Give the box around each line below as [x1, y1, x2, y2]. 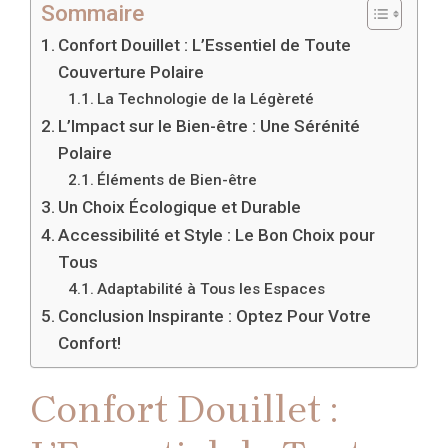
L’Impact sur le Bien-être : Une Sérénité [58, 116, 361, 137]
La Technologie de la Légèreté [97, 90, 315, 109]
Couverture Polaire [58, 62, 205, 83]
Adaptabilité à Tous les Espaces [97, 280, 326, 299]
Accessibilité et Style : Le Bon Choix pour [58, 225, 376, 246]
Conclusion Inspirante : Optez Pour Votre [58, 306, 372, 327]
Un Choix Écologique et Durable [58, 197, 302, 218]
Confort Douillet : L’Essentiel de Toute [58, 35, 352, 56]
